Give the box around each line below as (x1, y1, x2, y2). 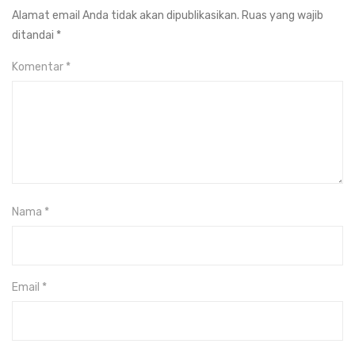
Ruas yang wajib (242, 8, 323, 22)
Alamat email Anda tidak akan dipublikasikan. (12, 8, 239, 22)
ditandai (12, 28, 56, 42)
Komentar (12, 59, 66, 74)
